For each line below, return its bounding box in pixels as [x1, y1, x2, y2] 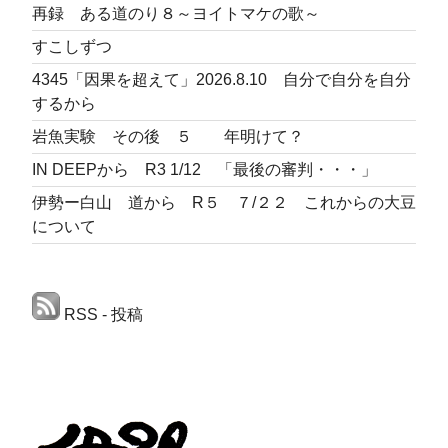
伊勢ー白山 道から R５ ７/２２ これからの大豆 [32, 193, 416, 211]
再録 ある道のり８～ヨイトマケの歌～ [32, 4, 320, 22]
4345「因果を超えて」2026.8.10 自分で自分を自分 [32, 70, 411, 88]
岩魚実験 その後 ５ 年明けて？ [32, 127, 304, 145]
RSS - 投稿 [60, 305, 143, 323]
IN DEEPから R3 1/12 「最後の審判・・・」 [32, 160, 377, 178]
